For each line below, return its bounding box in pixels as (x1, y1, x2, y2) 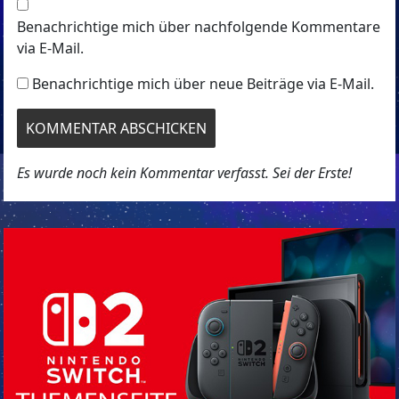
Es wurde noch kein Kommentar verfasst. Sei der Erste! (17, 162, 353, 183)
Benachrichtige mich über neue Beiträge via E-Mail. (32, 73, 375, 94)
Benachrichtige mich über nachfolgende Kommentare (17, 16, 381, 37)
